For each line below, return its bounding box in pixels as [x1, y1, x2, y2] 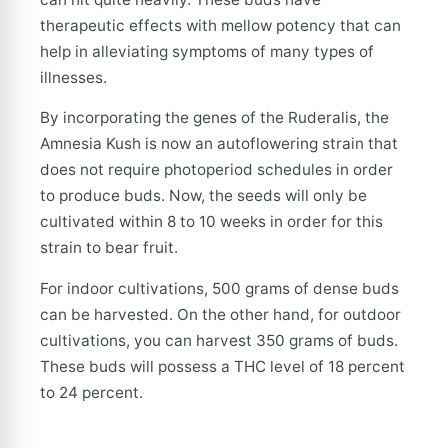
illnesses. [40, 67, 107, 87]
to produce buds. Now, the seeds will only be [40, 186, 367, 206]
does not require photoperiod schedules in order [40, 160, 393, 180]
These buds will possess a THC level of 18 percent [40, 356, 405, 376]
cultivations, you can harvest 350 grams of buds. [40, 330, 398, 350]
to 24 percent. [40, 382, 143, 402]
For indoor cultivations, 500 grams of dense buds [40, 278, 399, 298]
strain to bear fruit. [40, 238, 178, 258]
